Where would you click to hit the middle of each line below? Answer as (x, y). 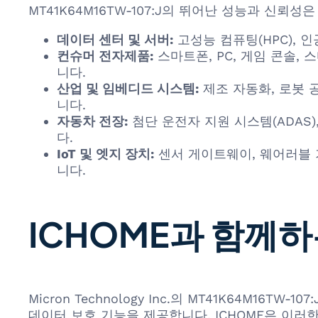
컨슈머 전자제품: (105, 55)
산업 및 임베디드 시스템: (128, 88)
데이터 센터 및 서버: (115, 39)
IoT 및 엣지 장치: (105, 153)
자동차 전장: (92, 121)
